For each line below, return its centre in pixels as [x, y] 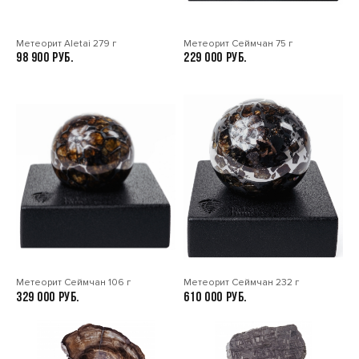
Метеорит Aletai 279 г [66, 43]
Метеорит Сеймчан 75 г [238, 43]
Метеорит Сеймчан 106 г [73, 283]
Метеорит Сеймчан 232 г [241, 283]
